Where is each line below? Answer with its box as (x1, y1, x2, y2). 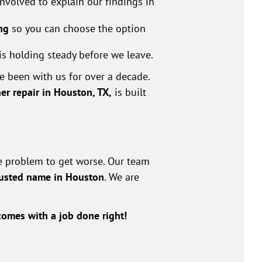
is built (112, 85, 146, 99)
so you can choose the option (9, 22, 146, 35)
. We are (104, 170, 139, 184)
